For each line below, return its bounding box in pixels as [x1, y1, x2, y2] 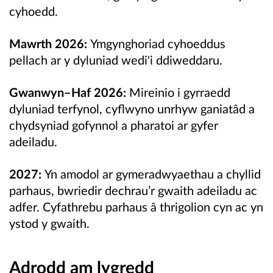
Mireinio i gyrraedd [129, 85, 230, 100]
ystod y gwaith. [9, 216, 90, 231]
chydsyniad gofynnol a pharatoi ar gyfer [9, 118, 218, 133]
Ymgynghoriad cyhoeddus [90, 35, 225, 51]
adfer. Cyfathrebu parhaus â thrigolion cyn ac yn [9, 199, 263, 214]
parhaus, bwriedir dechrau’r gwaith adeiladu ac [9, 183, 257, 198]
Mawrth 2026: [9, 35, 90, 51]
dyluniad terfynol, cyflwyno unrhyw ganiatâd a [9, 101, 255, 116]
